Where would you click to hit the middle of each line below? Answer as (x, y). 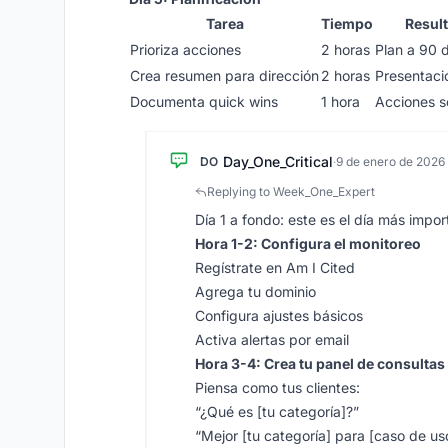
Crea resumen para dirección (224, 75)
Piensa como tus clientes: (277, 387)
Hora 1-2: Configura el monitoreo (308, 243)
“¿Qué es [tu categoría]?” (277, 411)
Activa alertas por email (272, 339)
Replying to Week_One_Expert (291, 191)
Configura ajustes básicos (279, 315)
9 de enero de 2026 (390, 161)
